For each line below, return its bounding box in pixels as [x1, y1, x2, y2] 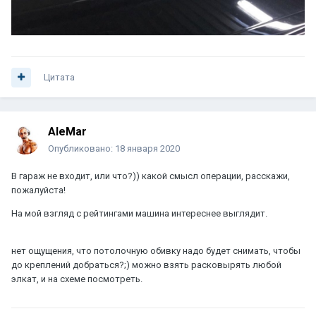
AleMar [48, 125, 87, 139]
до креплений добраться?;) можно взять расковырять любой [11, 260, 281, 271]
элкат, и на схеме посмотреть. [11, 274, 142, 285]
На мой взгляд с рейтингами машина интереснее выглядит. [11, 208, 269, 219]
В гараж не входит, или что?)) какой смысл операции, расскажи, [11, 171, 290, 182]
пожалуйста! [11, 185, 68, 196]
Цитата [44, 72, 75, 83]
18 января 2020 [115, 143, 180, 154]
